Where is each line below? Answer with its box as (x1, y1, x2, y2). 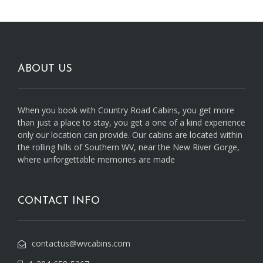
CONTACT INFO (18, 195, 100, 207)
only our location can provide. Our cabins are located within (18, 129, 242, 140)
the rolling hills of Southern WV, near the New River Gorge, (18, 141, 240, 153)
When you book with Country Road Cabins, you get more (18, 104, 234, 116)
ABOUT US (18, 63, 72, 75)
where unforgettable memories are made (18, 153, 175, 165)
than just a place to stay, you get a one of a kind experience (18, 116, 245, 128)
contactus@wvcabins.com (32, 237, 130, 249)
